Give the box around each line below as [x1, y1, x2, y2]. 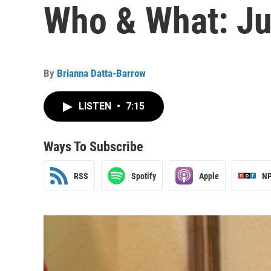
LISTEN [79, 100, 114, 112]
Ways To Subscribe [44, 139, 143, 154]
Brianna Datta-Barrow [57, 67, 146, 79]
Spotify [131, 171, 156, 181]
